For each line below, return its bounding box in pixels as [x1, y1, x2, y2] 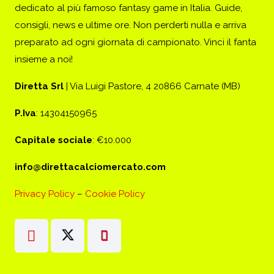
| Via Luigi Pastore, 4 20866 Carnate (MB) [64, 81, 240, 92]
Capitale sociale [15, 135, 92, 146]
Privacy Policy [15, 188, 75, 200]
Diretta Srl [15, 81, 64, 92]
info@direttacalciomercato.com [15, 161, 166, 173]
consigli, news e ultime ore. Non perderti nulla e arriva [15, 20, 246, 31]
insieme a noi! [15, 54, 73, 65]
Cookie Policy [85, 188, 145, 200]
